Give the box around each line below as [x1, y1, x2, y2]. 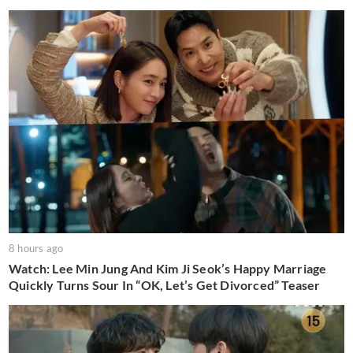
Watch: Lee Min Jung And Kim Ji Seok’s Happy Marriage [9, 261, 327, 277]
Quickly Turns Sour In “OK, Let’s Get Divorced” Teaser [9, 277, 321, 293]
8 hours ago [9, 242, 64, 255]
